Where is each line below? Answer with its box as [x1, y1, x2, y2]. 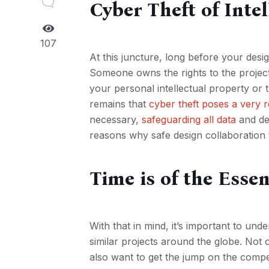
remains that [89, 98, 150, 110]
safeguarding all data [142, 113, 237, 125]
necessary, [89, 113, 142, 125]
